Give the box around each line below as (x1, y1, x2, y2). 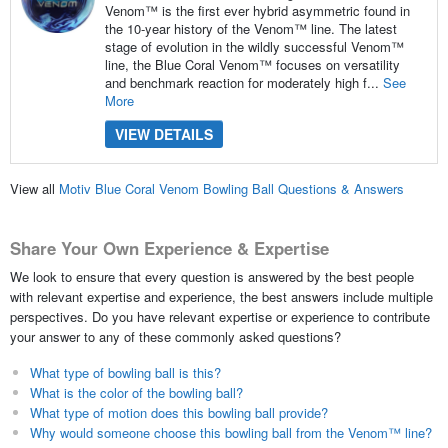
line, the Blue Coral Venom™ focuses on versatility (104, 54, 400, 74)
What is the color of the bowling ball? (29, 382, 243, 402)
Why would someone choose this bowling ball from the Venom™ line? (29, 422, 432, 442)
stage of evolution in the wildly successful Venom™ (104, 36, 404, 56)
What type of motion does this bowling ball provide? (29, 402, 328, 422)
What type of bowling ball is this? (29, 362, 221, 382)
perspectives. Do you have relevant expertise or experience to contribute (9, 306, 430, 326)
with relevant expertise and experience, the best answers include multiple (9, 286, 433, 306)
